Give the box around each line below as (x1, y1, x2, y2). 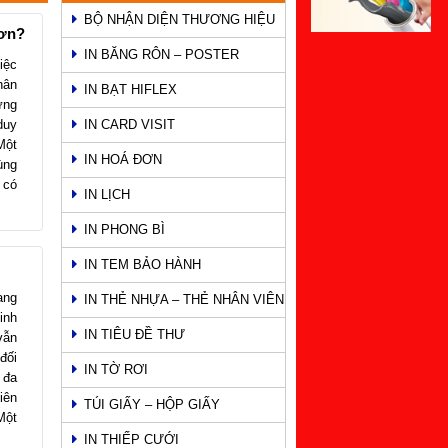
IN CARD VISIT (84, 116, 175, 132)
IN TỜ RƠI (84, 361, 148, 377)
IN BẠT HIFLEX (84, 81, 177, 97)
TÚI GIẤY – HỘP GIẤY (84, 396, 220, 412)
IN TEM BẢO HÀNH (84, 256, 201, 272)
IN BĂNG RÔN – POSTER (84, 46, 239, 62)
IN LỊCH (84, 186, 130, 202)
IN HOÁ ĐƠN (84, 151, 162, 167)
